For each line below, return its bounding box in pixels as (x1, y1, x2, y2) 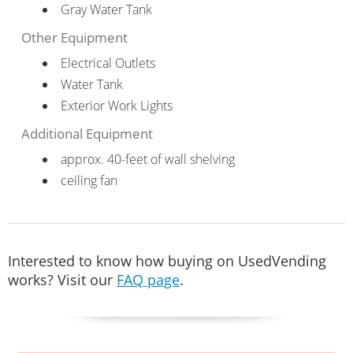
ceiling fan (60, 171, 117, 189)
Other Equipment (20, 28, 128, 46)
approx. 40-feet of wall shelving (60, 150, 235, 168)
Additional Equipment (20, 124, 153, 143)
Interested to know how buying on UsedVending (8, 251, 326, 270)
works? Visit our (8, 269, 117, 289)
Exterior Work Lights (60, 96, 173, 114)
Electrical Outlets (60, 54, 155, 72)
